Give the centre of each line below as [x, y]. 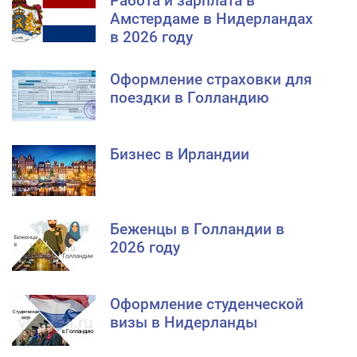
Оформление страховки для [211, 79]
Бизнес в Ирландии [180, 154]
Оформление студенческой [207, 304]
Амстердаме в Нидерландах [212, 18]
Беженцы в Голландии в [197, 229]
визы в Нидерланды [184, 322]
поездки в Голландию [189, 97]
